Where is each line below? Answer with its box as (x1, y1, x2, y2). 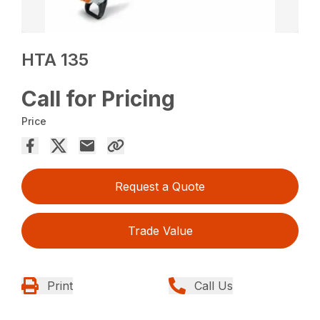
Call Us (194, 278, 233, 293)
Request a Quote (115, 179, 205, 194)
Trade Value (127, 223, 193, 238)
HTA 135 (21, 49, 89, 70)
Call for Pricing (21, 85, 176, 111)
